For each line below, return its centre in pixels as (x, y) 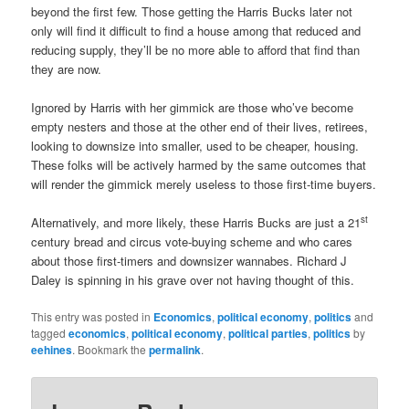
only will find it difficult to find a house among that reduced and (196, 30)
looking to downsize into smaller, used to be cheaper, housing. (195, 146)
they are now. (67, 68)
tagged (50, 333)
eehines (52, 350)
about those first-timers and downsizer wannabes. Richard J (189, 261)
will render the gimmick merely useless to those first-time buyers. (204, 184)
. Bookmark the (111, 350)
